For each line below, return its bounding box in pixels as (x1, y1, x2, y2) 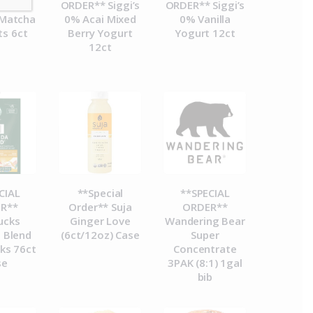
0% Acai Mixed (64, 11, 136, 26)
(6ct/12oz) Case (61, 227, 140, 242)
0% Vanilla (179, 11, 231, 26)
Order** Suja (68, 199, 132, 214)
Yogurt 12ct (175, 25, 235, 40)
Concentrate (173, 241, 237, 256)
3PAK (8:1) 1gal (168, 255, 242, 270)
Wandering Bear (164, 213, 245, 228)
